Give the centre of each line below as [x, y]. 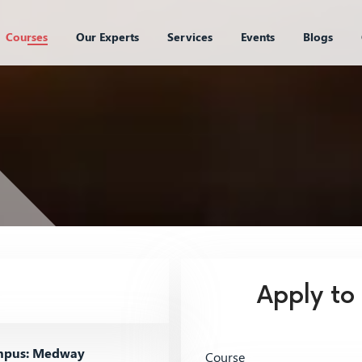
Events [257, 37]
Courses [26, 37]
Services [189, 37]
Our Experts [107, 37]
